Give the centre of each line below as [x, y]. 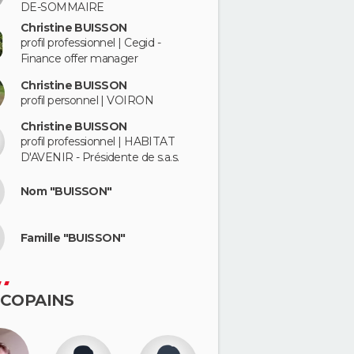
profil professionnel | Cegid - [91, 43]
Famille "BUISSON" [73, 237]
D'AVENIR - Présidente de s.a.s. [100, 157]
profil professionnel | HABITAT [98, 141]
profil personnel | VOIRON [87, 100]
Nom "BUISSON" [66, 191]
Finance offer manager [79, 59]
